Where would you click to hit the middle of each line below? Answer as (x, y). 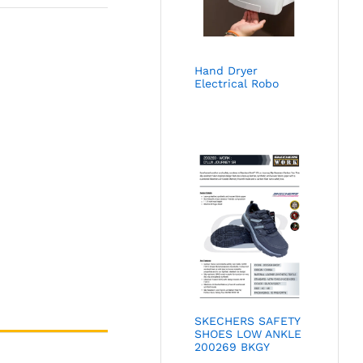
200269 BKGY (233, 346)
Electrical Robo (237, 83)
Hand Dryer (226, 70)
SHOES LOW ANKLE (248, 333)
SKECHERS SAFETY (248, 320)
